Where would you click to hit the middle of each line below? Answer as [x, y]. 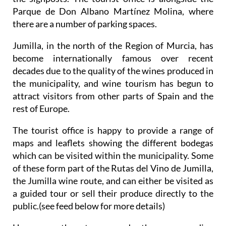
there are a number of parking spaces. [85, 23]
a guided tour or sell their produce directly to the [113, 193]
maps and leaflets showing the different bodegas [113, 143]
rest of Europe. [41, 108]
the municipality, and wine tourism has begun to [113, 83]
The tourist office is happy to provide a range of [113, 130]
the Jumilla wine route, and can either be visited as [113, 180]
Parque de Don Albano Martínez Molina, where [113, 11]
